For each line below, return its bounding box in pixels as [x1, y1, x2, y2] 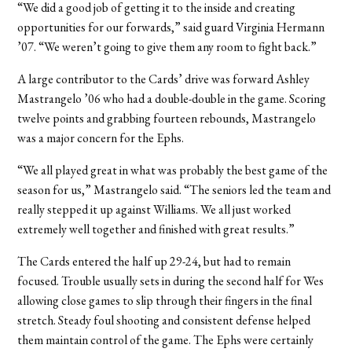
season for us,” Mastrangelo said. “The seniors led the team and [17, 181, 332, 198]
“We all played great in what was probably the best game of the [17, 161, 328, 178]
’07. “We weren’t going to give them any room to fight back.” [17, 38, 317, 55]
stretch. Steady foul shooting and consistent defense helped [17, 311, 311, 328]
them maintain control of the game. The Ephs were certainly [17, 331, 314, 348]
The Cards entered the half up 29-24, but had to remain [17, 252, 291, 269]
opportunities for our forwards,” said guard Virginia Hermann [17, 18, 325, 35]
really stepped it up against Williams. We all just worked [17, 200, 291, 218]
